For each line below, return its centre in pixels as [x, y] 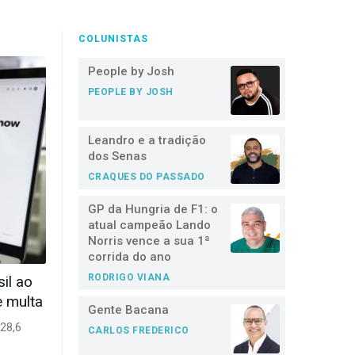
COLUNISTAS [113, 39]
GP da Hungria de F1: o [153, 210]
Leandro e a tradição [147, 141]
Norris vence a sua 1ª [149, 241]
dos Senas [117, 157]
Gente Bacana [128, 310]
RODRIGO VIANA [128, 278]
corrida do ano [129, 257]
